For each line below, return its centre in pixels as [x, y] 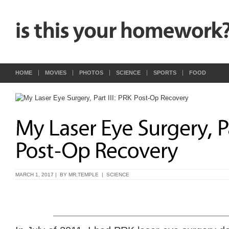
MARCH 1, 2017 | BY [42, 175]
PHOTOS [91, 73]
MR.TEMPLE [84, 175]
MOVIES [56, 73]
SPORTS [165, 73]
